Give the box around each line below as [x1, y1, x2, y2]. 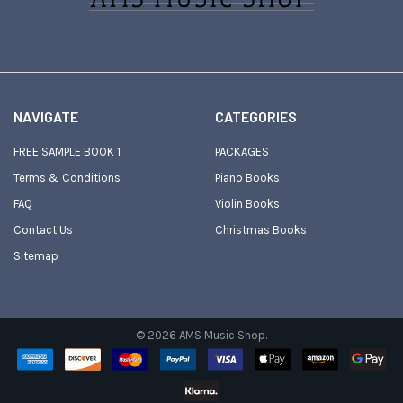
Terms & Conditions [13, 171, 121, 185]
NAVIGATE [13, 107, 78, 125]
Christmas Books [214, 223, 307, 237]
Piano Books [214, 171, 280, 185]
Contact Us [13, 223, 73, 237]
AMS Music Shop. [176, 327, 267, 342]
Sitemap [13, 249, 58, 264]
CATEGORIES [214, 107, 297, 125]
